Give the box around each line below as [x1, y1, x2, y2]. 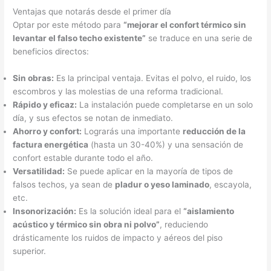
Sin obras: [13, 73, 54, 83]
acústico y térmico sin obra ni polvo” [13, 219, 160, 229]
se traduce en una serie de [146, 33, 253, 44]
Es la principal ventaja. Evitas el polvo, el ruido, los [54, 73, 252, 83]
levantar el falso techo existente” [13, 33, 146, 44]
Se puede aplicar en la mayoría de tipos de [65, 166, 233, 176]
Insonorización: [13, 206, 77, 216]
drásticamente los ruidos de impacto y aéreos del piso [13, 232, 223, 243]
